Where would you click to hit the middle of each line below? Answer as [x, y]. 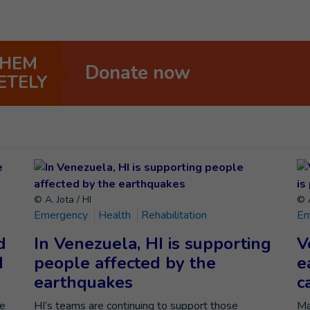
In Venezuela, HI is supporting [153, 244]
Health [116, 215]
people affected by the [125, 263]
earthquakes [83, 282]
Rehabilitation [174, 215]
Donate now [138, 73]
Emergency [62, 215]
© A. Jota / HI [63, 200]
